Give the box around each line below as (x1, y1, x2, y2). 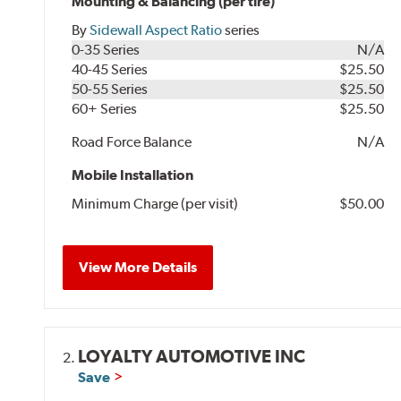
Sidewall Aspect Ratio (90, 21, 223, 38)
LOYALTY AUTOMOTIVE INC (78, 345, 306, 367)
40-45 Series (72, 60, 149, 78)
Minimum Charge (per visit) (72, 194, 239, 212)
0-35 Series (72, 40, 141, 58)
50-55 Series (72, 80, 149, 98)
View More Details (79, 258, 198, 276)
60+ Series (72, 99, 138, 117)
